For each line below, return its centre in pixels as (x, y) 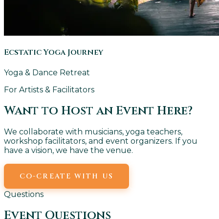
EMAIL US (167, 176)
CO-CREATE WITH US (66, 176)
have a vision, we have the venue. (68, 151)
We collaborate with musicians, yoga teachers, (93, 132)
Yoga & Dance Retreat (47, 72)
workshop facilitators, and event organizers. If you (101, 141)
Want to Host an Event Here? (98, 111)
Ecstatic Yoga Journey (54, 53)
